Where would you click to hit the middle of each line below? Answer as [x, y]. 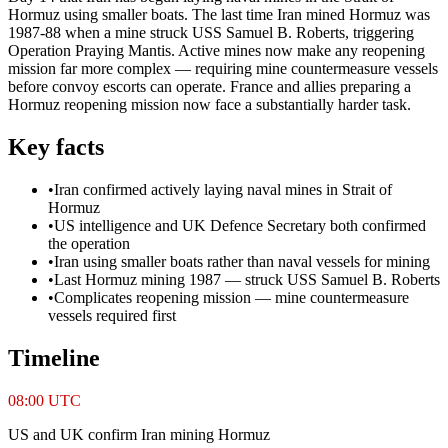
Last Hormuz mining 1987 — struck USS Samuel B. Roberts [247, 279]
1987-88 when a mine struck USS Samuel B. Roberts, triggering [211, 32]
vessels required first [112, 315]
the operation [89, 243]
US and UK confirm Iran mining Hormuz [139, 434]
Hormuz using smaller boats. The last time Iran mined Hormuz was [219, 14]
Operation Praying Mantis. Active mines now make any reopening [216, 50]
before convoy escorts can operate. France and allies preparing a [209, 86]
